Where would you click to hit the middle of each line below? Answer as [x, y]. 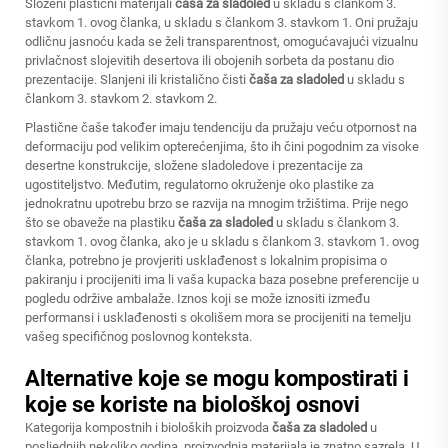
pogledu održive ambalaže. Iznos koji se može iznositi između [197, 298]
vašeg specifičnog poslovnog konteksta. [138, 336]
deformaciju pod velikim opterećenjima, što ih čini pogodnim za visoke [222, 146]
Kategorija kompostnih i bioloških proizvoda [148, 427]
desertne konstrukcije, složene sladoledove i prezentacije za [194, 165]
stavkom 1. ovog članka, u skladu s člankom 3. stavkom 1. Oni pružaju [221, 22]
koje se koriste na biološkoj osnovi [192, 404]
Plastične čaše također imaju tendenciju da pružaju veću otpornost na [221, 127]
